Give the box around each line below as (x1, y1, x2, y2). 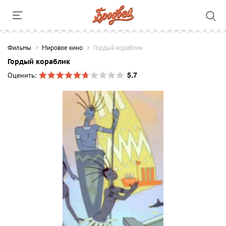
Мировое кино (42, 44, 83, 52)
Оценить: (8, 71, 38, 80)
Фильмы (8, 44, 31, 52)
